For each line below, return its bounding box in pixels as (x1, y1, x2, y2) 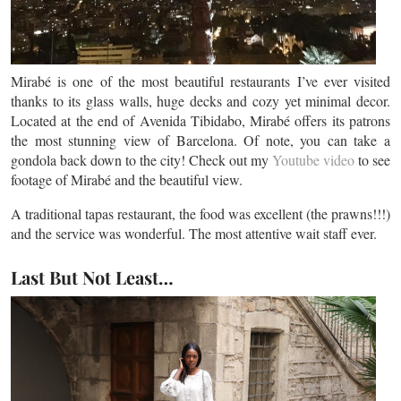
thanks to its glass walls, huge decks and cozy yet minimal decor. (11, 91, 390, 110)
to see (354, 150, 390, 169)
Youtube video (272, 150, 354, 169)
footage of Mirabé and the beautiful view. (11, 170, 243, 189)
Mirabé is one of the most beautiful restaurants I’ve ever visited (11, 72, 390, 90)
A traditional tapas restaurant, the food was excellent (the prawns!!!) (11, 204, 390, 223)
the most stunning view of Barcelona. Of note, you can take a (11, 131, 390, 149)
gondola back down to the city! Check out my (11, 150, 272, 169)
